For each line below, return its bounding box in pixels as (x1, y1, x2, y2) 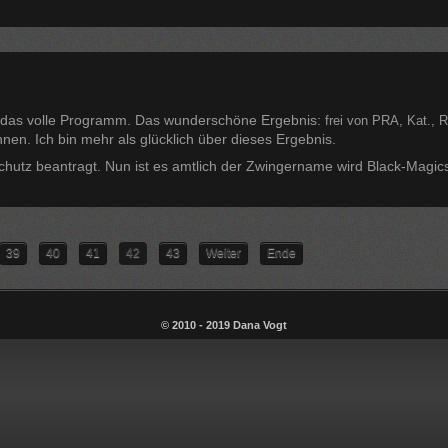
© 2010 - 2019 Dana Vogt (161, 319, 287, 332)
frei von (324, 113, 372, 129)
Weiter (206, 246, 242, 261)
